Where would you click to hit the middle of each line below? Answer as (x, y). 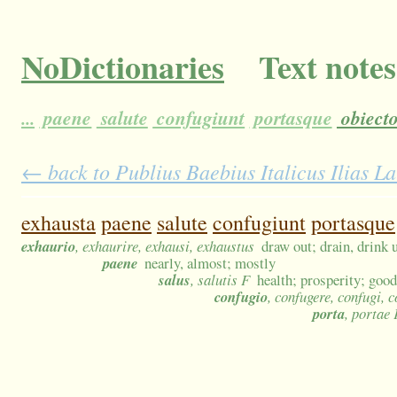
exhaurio (48, 246)
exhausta (58, 223)
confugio (241, 297)
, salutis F (220, 280)
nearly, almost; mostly (210, 263)
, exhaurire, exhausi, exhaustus (165, 246)
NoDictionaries (123, 67)
